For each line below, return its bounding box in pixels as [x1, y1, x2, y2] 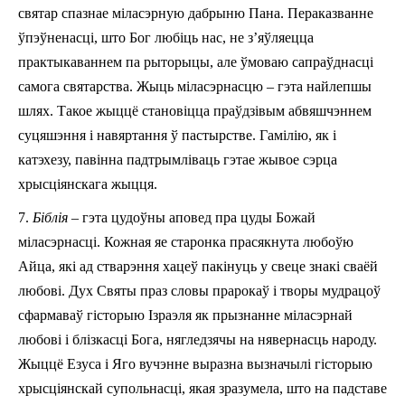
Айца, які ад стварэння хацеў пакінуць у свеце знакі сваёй [18, 258, 378, 274]
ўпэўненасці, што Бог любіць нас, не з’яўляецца [18, 29, 314, 45]
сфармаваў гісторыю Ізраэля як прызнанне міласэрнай [18, 306, 353, 323]
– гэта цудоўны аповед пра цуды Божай [71, 209, 316, 225]
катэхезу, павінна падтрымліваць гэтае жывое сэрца [18, 151, 337, 167]
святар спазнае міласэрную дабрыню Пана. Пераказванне [18, 5, 373, 21]
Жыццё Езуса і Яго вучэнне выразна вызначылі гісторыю [18, 355, 372, 372]
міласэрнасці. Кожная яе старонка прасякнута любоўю [18, 233, 353, 250]
